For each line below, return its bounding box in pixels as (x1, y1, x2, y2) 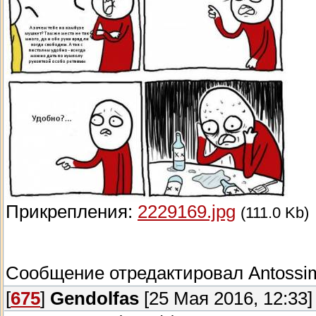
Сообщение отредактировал (6, 263, 248, 284)
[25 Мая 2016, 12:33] (139, 288, 312, 309)
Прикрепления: (6, 202, 138, 222)
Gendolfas (50, 288, 139, 309)
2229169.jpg (138, 202, 236, 222)
